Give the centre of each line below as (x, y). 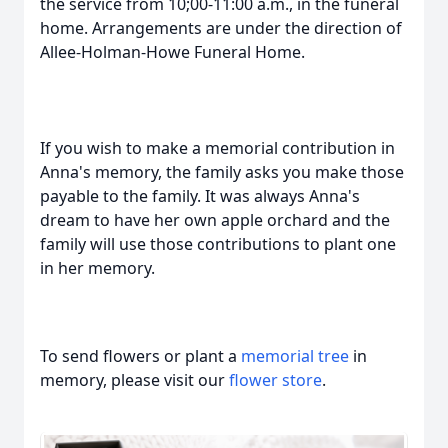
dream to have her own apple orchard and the (215, 220)
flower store (275, 380)
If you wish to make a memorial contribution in (217, 148)
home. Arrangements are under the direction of (221, 28)
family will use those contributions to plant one (218, 244)
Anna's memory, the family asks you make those (222, 172)
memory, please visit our (134, 380)
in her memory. (97, 268)
